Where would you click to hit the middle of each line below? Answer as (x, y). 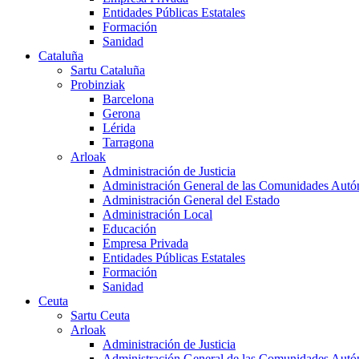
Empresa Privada (145, 244)
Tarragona (128, 143)
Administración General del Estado (191, 200)
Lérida (119, 128)
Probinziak (98, 85)
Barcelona (128, 99)
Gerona (121, 114)
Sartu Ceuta (100, 316)
